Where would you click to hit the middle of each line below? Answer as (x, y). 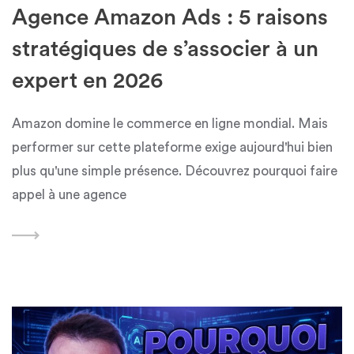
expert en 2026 (87, 80)
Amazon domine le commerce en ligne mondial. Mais (170, 123)
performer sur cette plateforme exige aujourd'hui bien (172, 147)
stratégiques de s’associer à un (165, 49)
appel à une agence (69, 194)
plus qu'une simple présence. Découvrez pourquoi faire (175, 171)
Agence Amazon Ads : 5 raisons (170, 17)
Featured (296, 325)
